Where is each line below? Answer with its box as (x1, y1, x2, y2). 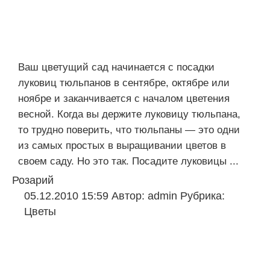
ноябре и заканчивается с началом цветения (18, 93, 230, 104)
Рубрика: (180, 190, 225, 202)
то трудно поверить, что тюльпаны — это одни (18, 124, 240, 136)
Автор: (111, 190, 148, 202)
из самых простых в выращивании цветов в (18, 140, 226, 151)
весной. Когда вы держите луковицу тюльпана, (18, 108, 240, 120)
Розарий (12, 174, 54, 186)
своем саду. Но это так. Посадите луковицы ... (18, 155, 239, 167)
